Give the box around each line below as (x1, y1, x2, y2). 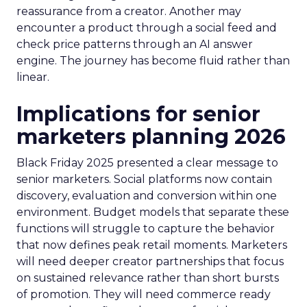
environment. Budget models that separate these (16, 206, 289, 219)
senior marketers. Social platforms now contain (16, 173, 272, 186)
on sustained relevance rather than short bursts (16, 271, 279, 284)
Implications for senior (16, 101, 260, 127)
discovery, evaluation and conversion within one (16, 189, 277, 202)
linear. (16, 71, 49, 84)
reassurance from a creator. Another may (16, 5, 241, 18)
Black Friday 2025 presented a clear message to (16, 156, 278, 169)
